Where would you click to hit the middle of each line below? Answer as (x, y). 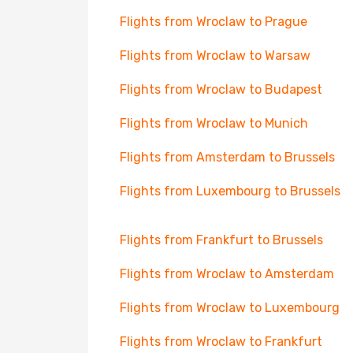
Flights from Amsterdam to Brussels (227, 157)
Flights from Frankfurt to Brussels (221, 240)
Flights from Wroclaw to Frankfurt (221, 342)
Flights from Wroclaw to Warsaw (215, 56)
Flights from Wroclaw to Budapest (221, 89)
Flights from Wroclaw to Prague (214, 22)
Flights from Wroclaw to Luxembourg (230, 308)
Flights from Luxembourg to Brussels (230, 191)
